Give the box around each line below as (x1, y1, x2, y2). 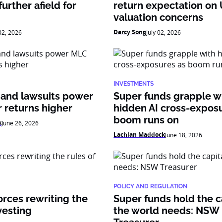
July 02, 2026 (146, 28, 181, 36)
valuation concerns (113, 11, 204, 23)
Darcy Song (113, 28, 147, 36)
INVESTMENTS (113, 80, 154, 87)
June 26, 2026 (1, 119, 39, 127)
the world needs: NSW (113, 205, 220, 217)
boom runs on (113, 114, 182, 126)
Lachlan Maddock (113, 130, 166, 139)
